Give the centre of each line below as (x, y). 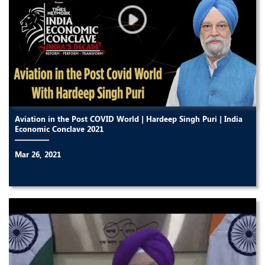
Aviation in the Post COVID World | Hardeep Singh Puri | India (129, 118)
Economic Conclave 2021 (59, 128)
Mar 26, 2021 (38, 154)
